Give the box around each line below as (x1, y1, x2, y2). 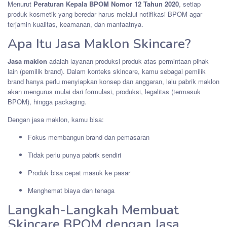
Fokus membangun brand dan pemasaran (28, 132, 149, 142)
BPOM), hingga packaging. (8, 96, 87, 106)
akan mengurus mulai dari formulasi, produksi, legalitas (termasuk (8, 86, 201, 96)
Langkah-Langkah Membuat (8, 201, 179, 219)
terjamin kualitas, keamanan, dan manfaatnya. (8, 19, 143, 29)
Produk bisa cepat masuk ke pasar (28, 167, 130, 177)
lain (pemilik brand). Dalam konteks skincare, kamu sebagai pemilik (8, 66, 206, 76)
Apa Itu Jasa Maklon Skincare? (8, 34, 191, 53)
